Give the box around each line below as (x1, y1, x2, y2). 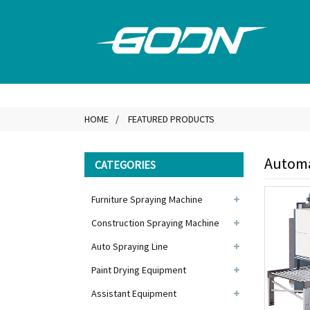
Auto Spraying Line (91, 240, 168, 253)
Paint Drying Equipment (91, 264, 186, 276)
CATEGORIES (95, 158, 156, 172)
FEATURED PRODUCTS (128, 113, 215, 125)
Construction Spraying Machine (91, 217, 219, 229)
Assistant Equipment (91, 287, 176, 300)
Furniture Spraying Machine (91, 193, 203, 206)
